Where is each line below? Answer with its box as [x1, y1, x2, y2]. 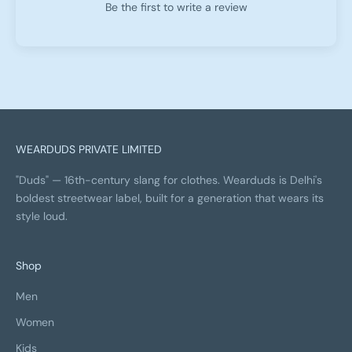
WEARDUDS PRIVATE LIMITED [16, 141, 162, 156]
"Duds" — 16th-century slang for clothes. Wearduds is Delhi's [16, 172, 322, 187]
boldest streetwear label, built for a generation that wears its [16, 190, 324, 205]
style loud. [16, 208, 68, 223]
